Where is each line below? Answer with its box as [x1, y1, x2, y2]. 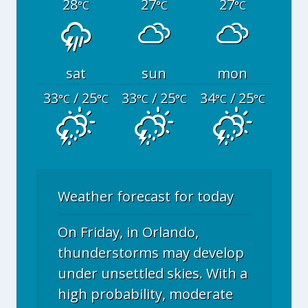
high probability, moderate [58, 285, 233, 303]
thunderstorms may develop [58, 243, 244, 262]
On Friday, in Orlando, [58, 223, 199, 241]
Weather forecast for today [58, 187, 234, 206]
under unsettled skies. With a [58, 264, 247, 283]
